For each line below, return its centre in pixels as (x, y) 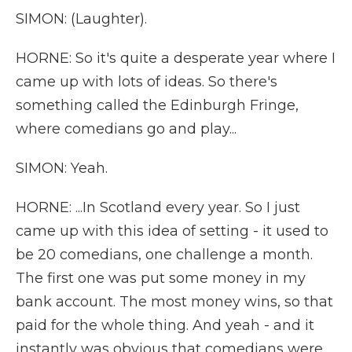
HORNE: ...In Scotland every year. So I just (158, 207)
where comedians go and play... (126, 129)
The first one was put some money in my (161, 278)
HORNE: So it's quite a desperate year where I (176, 58)
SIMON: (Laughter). (81, 19)
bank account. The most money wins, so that (174, 302)
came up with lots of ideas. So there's (147, 82)
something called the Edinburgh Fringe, (157, 105)
